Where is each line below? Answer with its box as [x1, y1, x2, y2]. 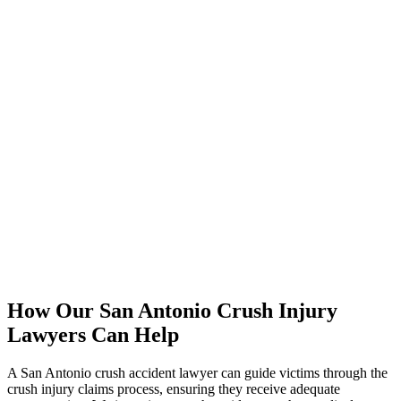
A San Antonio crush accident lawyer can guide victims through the [7, 364, 388, 380]
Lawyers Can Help [7, 323, 179, 347]
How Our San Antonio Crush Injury [7, 299, 337, 323]
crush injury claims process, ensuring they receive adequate [7, 380, 340, 397]
